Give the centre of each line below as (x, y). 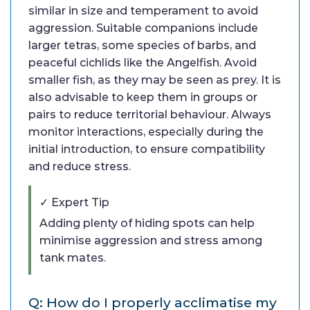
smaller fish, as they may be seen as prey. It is (155, 80)
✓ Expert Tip (74, 203)
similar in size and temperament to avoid (143, 11)
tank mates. (73, 258)
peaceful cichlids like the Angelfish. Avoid (143, 63)
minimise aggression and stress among (151, 241)
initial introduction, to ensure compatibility (147, 149)
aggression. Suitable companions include (143, 28)
